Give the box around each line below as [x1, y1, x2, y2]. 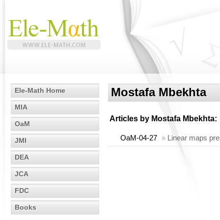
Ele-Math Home [15, 86, 65, 94]
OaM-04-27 [120, 134, 157, 142]
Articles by [110, 114, 151, 123]
